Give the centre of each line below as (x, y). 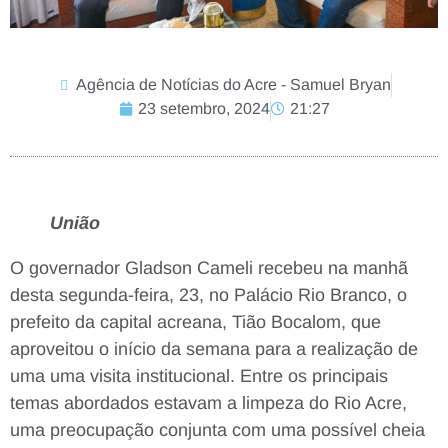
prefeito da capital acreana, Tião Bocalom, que (195, 322)
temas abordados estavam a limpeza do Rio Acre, (208, 403)
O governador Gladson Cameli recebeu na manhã (209, 268)
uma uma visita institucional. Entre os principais (199, 376)
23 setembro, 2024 (203, 109)
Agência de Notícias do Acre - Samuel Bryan (233, 85)
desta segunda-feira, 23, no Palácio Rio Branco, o (208, 295)
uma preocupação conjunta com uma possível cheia (217, 430)
